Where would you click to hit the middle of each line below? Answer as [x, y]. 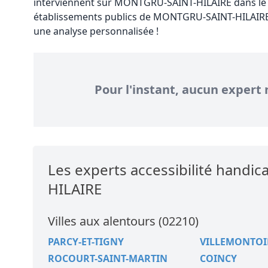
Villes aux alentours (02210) [123, 221]
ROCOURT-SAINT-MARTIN [108, 258]
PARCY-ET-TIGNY [86, 242]
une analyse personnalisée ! [96, 31]
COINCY [218, 258]
